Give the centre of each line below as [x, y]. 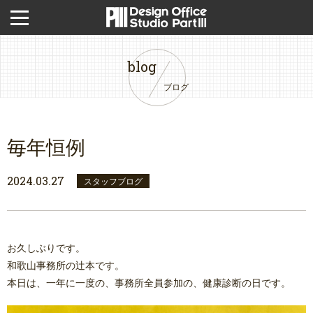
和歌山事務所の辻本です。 [66, 265]
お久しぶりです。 [46, 248]
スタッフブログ [113, 181]
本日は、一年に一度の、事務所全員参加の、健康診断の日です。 [149, 283]
